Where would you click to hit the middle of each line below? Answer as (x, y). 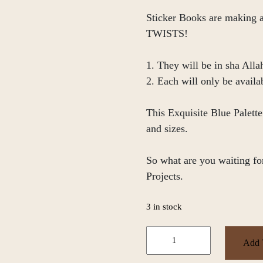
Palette (161, 247)
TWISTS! (167, 33)
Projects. (165, 176)
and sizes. (167, 129)
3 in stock (164, 207)
